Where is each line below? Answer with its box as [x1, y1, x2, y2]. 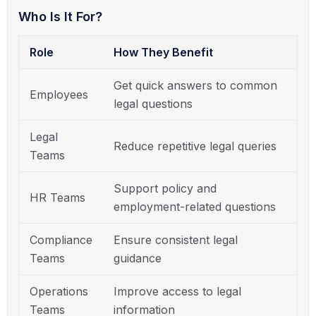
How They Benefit [114, 44, 213, 59]
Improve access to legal [114, 284, 241, 298]
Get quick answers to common [114, 78, 277, 92]
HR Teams [30, 190, 85, 205]
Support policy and [114, 181, 217, 195]
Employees [30, 87, 88, 102]
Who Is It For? [18, 8, 102, 24]
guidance [114, 250, 162, 265]
